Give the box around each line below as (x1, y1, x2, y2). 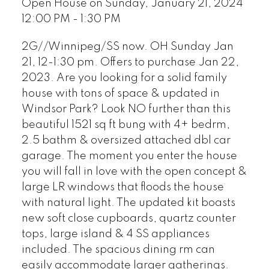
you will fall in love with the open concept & (21, 166, 247, 177)
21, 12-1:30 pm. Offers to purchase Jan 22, (21, 56, 239, 68)
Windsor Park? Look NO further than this (21, 103, 231, 115)
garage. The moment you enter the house (21, 150, 237, 162)
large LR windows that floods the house (21, 181, 224, 193)
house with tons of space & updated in (21, 88, 220, 99)
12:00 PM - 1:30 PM (21, 14, 121, 25)
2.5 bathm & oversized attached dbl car (21, 134, 231, 146)
